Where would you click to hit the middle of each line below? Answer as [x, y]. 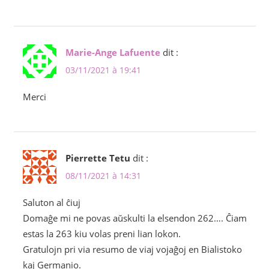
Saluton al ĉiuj [51, 203]
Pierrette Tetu [98, 158]
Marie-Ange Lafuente [113, 53]
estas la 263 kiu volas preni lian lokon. [101, 234]
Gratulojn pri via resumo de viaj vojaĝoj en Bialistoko [132, 249]
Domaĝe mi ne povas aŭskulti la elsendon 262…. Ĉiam [134, 218]
